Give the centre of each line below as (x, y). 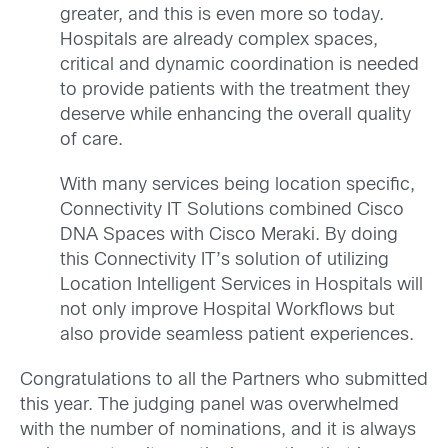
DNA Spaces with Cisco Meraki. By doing (229, 235)
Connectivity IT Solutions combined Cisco (232, 210)
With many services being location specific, (237, 185)
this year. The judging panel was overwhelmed (209, 405)
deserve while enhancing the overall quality (235, 115)
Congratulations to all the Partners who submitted (224, 380)
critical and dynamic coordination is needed (239, 65)
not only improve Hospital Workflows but (227, 310)
